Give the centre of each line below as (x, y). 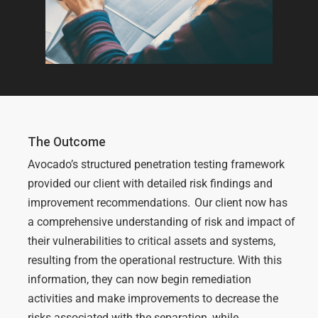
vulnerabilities (88, 241)
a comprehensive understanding (108, 221)
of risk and (218, 221)
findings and (242, 183)
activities (52, 298)
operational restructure (176, 260)
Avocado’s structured (80, 164)
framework (257, 164)
